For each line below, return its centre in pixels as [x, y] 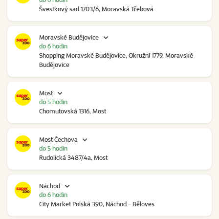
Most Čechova [58, 140]
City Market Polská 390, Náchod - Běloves [97, 204]
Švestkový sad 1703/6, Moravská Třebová [96, 9]
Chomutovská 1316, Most [73, 111]
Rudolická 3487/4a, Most [73, 158]
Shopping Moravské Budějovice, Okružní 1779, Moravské [116, 55]
